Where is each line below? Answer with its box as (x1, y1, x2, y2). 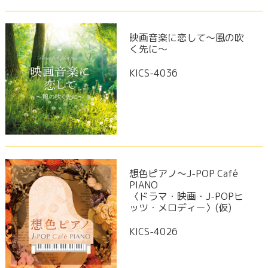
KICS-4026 (129, 225, 178, 239)
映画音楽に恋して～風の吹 (129, 31, 244, 44)
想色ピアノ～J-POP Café (129, 167, 238, 181)
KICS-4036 (129, 66, 178, 80)
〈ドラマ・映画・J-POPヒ (129, 190, 243, 203)
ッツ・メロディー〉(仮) (129, 201, 232, 215)
